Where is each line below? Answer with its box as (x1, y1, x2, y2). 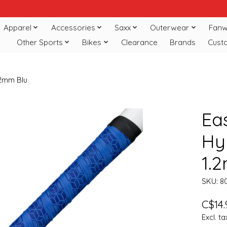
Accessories (51, 22, 95, 32)
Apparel (4, 22, 32, 32)
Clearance (121, 37, 158, 47)
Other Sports (16, 37, 63, 47)
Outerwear (150, 22, 190, 32)
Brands (169, 37, 196, 47)
